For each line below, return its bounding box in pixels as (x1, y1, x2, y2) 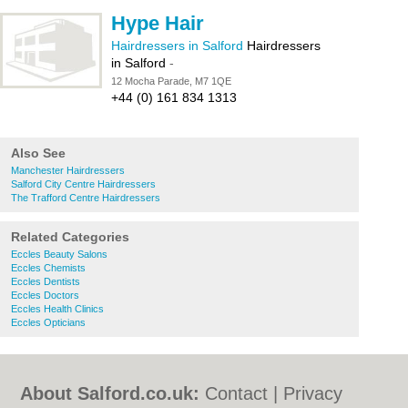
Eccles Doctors (11, 290, 79, 301)
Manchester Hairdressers (11, 165, 125, 176)
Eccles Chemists (11, 262, 86, 273)
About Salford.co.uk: (20, 383, 200, 403)
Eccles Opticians (11, 317, 86, 328)
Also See (11, 146, 66, 160)
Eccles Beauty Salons (11, 249, 107, 260)
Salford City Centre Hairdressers (11, 178, 156, 189)
